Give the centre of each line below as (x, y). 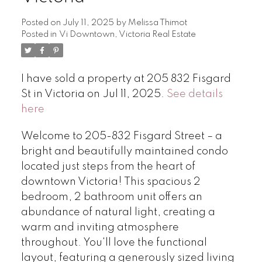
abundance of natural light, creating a (118, 212)
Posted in (39, 34)
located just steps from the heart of (108, 166)
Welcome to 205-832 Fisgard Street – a (121, 136)
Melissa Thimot (157, 23)
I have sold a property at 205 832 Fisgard (126, 79)
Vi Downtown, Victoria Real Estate (127, 34)
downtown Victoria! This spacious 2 (111, 182)
